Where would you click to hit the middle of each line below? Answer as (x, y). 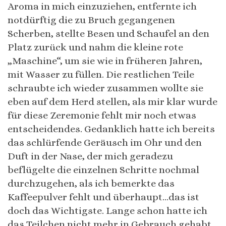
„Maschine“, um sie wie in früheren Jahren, (105, 61)
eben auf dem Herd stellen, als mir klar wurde (112, 101)
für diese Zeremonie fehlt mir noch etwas (102, 115)
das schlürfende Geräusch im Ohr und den (105, 142)
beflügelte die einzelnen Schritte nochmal (103, 169)
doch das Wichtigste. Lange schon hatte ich (107, 210)
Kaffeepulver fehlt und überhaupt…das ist (103, 197)
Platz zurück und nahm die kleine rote (95, 47)
